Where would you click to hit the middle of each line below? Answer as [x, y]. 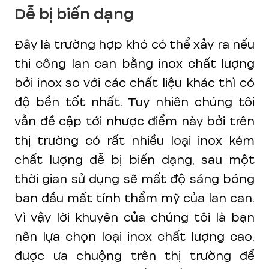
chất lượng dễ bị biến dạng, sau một [134, 160]
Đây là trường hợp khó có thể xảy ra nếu [134, 44]
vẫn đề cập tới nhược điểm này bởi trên [134, 121]
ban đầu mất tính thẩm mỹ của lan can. [134, 198]
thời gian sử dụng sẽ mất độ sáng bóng [134, 179]
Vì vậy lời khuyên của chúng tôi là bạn [134, 217]
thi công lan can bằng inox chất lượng [134, 64]
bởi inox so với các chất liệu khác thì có [134, 83]
